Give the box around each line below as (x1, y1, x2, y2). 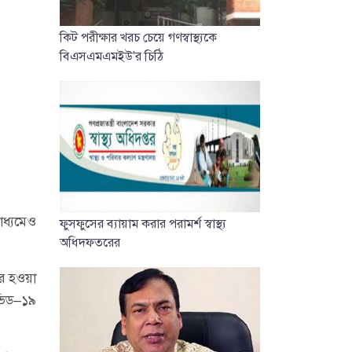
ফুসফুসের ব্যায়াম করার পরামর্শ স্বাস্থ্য (60, 214, 226, 232)
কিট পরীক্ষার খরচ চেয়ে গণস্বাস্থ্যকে (60, 28, 217, 46)
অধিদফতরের (60, 233, 120, 251)
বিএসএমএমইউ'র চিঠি (60, 47, 163, 64)
